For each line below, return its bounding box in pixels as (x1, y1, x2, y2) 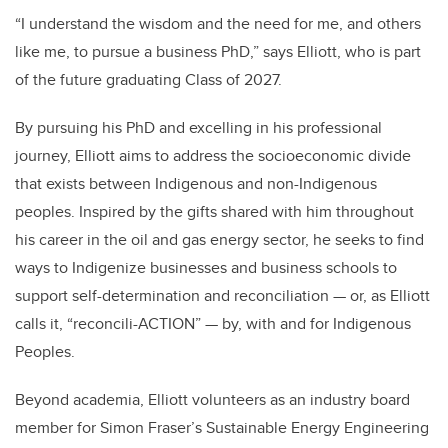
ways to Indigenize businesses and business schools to (15, 256, 397, 280)
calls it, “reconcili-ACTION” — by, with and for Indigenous (15, 312, 411, 336)
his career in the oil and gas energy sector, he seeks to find (15, 228, 424, 252)
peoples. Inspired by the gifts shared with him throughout (15, 200, 414, 224)
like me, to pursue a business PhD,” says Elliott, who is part (15, 40, 421, 64)
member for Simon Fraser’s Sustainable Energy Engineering (15, 416, 429, 440)
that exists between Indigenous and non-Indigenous (15, 172, 377, 196)
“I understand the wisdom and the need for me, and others (15, 12, 421, 36)
